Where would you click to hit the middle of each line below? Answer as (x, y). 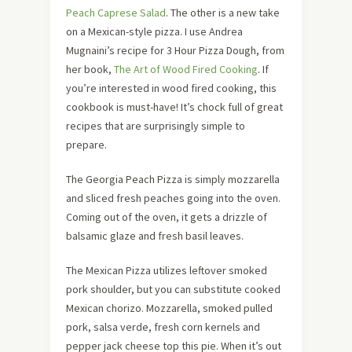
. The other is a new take (223, 12)
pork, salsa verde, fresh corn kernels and (163, 326)
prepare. (86, 144)
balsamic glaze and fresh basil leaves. (155, 235)
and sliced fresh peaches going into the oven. (173, 198)
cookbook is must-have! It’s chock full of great (174, 106)
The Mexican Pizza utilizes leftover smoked (167, 270)
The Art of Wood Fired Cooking (186, 69)
